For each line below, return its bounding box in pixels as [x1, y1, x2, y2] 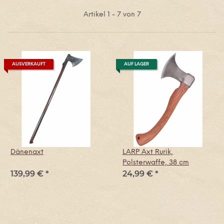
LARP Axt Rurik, [122, 148, 173, 156]
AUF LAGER [124, 62, 149, 67]
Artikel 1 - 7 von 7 [83, 11, 141, 19]
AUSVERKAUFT [12, 62, 45, 67]
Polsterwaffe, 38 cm [122, 159, 189, 167]
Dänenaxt [10, 148, 43, 156]
